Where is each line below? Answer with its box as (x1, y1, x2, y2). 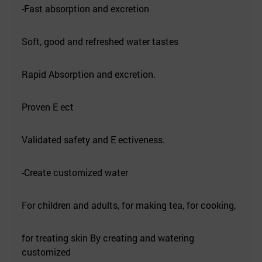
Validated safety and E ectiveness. (22, 133, 165, 146)
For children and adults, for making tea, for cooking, (22, 198, 236, 211)
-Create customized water (22, 166, 128, 178)
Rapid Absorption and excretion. (22, 67, 156, 80)
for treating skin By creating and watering (22, 231, 194, 244)
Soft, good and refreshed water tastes (22, 35, 178, 47)
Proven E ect (22, 100, 74, 113)
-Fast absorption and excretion (22, 2, 149, 15)
